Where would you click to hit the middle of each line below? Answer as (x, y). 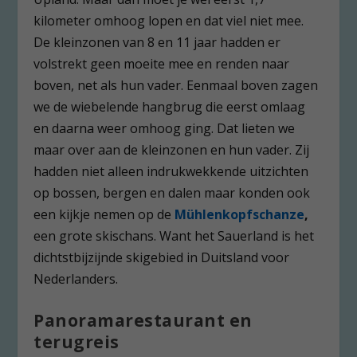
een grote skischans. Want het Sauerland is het (174, 235)
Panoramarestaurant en (143, 321)
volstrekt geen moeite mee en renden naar (162, 63)
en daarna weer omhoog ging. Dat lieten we (165, 128)
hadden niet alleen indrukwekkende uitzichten (171, 171)
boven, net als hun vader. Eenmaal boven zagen (176, 85)
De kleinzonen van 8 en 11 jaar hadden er (157, 42)
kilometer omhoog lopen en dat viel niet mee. (169, 20)
